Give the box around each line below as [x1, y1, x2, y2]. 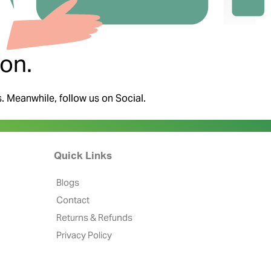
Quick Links [53, 150, 112, 161]
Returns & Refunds [56, 211, 132, 223]
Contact [56, 194, 90, 206]
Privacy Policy [56, 229, 112, 241]
